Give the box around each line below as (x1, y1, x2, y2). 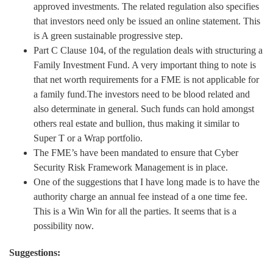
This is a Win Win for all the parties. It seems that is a (34, 205, 236, 216)
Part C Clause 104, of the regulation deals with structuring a (34, 44, 263, 55)
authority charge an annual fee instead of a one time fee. (34, 191, 247, 202)
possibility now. (34, 220, 94, 231)
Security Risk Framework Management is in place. (34, 161, 228, 172)
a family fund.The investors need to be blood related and (34, 88, 250, 99)
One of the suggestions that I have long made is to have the (34, 176, 260, 187)
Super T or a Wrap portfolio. (34, 132, 143, 143)
